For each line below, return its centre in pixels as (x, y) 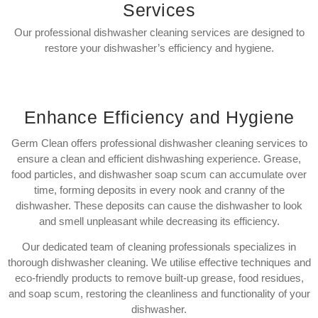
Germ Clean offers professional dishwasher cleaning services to (159, 143)
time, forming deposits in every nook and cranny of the (159, 190)
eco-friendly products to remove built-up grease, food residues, (159, 278)
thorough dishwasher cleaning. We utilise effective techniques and (159, 262)
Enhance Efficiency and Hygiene (159, 117)
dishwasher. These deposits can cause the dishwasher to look (159, 205)
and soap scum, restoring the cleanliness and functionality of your (159, 293)
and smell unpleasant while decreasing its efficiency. (159, 221)
